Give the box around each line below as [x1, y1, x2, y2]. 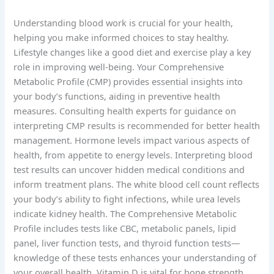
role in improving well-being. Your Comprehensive [13, 61, 224, 73]
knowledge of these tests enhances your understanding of [13, 251, 257, 264]
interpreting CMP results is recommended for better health [13, 119, 261, 132]
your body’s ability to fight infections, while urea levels [13, 193, 241, 206]
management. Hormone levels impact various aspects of [13, 134, 250, 147]
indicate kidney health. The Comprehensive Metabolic [13, 207, 237, 220]
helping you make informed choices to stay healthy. [13, 31, 229, 44]
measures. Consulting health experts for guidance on [13, 105, 237, 117]
